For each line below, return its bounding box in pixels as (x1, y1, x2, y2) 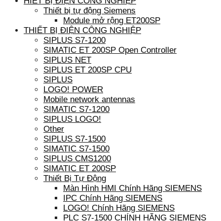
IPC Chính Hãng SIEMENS (63, 193, 162, 203)
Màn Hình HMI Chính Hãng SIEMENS (63, 183, 202, 193)
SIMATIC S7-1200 (43, 104, 110, 114)
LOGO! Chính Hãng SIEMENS (63, 203, 175, 213)
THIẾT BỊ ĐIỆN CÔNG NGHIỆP (24, 25, 141, 35)
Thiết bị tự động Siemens (43, 5, 136, 15)
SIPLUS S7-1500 (43, 134, 106, 144)
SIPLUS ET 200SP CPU (43, 65, 132, 74)
